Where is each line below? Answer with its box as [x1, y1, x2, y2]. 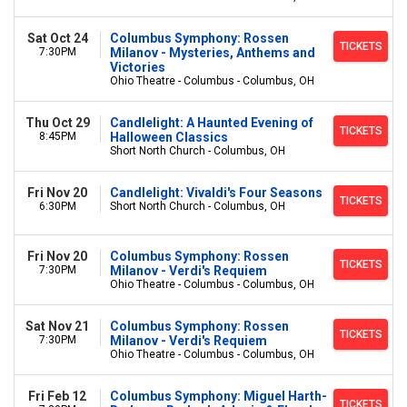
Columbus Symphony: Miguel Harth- [110, 389, 327, 403]
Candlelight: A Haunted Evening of [110, 115, 313, 130]
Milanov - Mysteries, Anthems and [110, 45, 315, 60]
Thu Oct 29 [25, 115, 90, 130]
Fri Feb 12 [28, 389, 86, 403]
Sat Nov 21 [25, 319, 89, 333]
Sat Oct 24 [26, 31, 88, 45]
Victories [110, 60, 165, 74]
